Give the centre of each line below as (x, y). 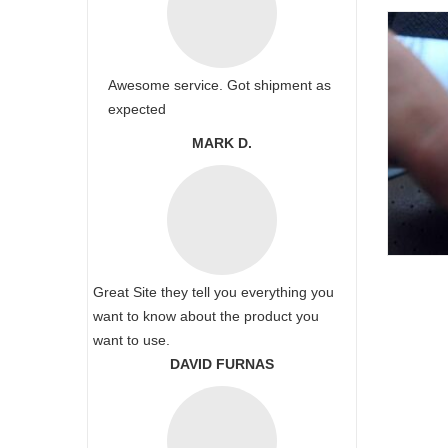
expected (137, 109)
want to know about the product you (206, 316)
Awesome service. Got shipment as (219, 85)
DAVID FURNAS (222, 364)
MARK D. (222, 143)
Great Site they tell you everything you (213, 292)
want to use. (131, 340)
